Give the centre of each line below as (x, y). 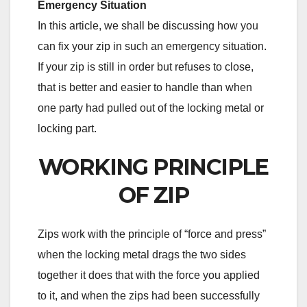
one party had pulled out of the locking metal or (151, 108)
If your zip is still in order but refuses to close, (146, 66)
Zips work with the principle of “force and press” (152, 234)
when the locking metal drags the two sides (142, 255)
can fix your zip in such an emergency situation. (152, 46)
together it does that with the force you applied (149, 275)
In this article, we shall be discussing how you (148, 25)
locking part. (67, 128)
